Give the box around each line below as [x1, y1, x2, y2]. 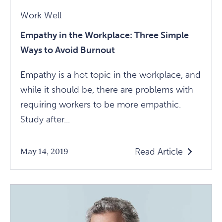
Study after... [20, 113, 70, 125]
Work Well [20, 9, 61, 21]
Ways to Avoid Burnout [20, 44, 115, 55]
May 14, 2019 [20, 146, 68, 156]
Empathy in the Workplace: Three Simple [20, 29, 189, 41]
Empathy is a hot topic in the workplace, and [20, 69, 201, 80]
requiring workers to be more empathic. [20, 99, 181, 110]
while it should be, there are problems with [20, 84, 193, 95]
